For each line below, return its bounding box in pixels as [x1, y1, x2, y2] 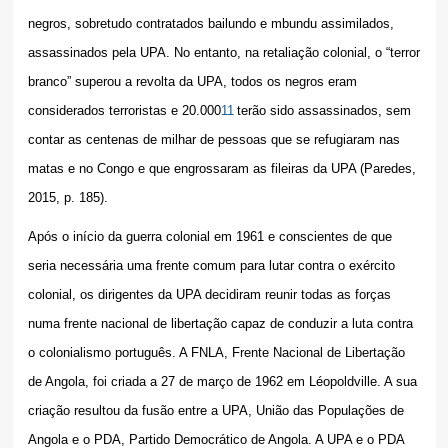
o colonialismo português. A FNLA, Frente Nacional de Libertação [27, 345, 405, 361]
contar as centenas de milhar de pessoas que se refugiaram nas [27, 132, 400, 148]
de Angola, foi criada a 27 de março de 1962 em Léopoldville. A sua [27, 374, 417, 390]
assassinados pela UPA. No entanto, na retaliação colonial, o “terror [27, 45, 420, 61]
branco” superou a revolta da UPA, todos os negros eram [27, 74, 357, 90]
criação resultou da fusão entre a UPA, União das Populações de [27, 403, 404, 419]
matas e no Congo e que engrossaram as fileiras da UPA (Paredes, [27, 161, 416, 177]
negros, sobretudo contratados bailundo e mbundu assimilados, [27, 16, 394, 32]
